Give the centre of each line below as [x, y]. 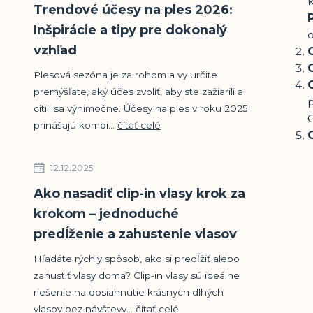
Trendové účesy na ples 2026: [133, 9]
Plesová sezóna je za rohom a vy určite [125, 74]
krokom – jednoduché [106, 213]
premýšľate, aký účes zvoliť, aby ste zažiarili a [138, 91]
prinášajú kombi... [75, 125]
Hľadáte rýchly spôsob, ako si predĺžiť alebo [137, 258]
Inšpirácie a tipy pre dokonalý [130, 30]
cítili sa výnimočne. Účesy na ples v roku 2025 [141, 108]
